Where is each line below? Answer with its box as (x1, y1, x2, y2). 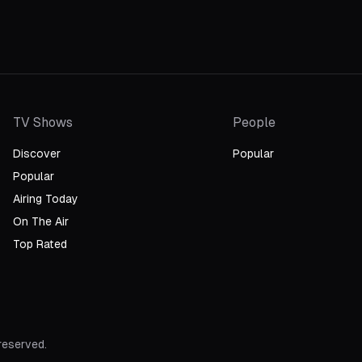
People (233, 115, 276, 130)
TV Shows (13, 115, 73, 130)
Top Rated (13, 238, 67, 250)
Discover (13, 147, 61, 160)
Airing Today (13, 192, 78, 205)
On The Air (13, 215, 69, 228)
